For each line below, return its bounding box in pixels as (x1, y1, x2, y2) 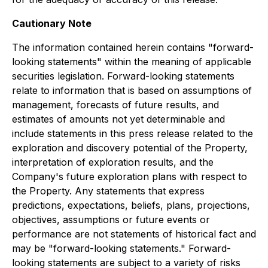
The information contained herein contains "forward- (12, 41, 254, 53)
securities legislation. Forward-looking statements (12, 70, 234, 82)
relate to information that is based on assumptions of (12, 84, 252, 96)
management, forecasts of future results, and (12, 99, 219, 111)
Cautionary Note (12, 17, 92, 29)
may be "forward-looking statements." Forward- (12, 242, 231, 254)
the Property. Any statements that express (12, 185, 205, 197)
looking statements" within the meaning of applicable (12, 56, 251, 68)
